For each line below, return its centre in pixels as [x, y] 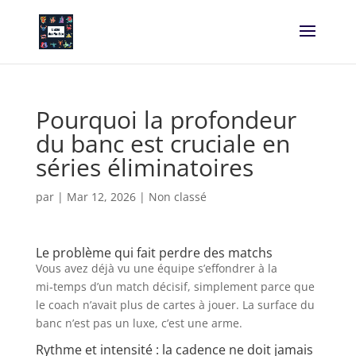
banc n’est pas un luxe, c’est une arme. [139, 323]
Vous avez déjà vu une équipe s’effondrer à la [156, 268]
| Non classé [171, 197]
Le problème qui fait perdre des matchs [154, 253]
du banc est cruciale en [163, 143]
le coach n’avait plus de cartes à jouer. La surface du [175, 305]
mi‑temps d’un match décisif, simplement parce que [175, 286]
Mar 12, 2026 [101, 197]
